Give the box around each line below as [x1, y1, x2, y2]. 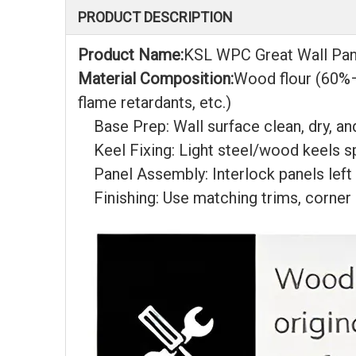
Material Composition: [78, 69, 234, 88]
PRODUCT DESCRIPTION [78, 9, 233, 25]
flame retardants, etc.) [78, 93, 231, 112]
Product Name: [78, 45, 184, 64]
